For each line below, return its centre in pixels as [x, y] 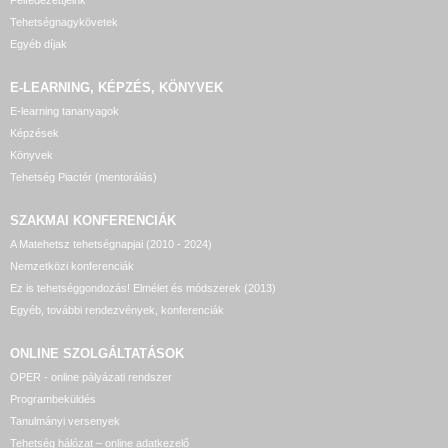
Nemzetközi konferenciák [72, 266]
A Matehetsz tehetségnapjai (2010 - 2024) [111, 244]
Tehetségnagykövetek [64, 22]
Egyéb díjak [38, 44]
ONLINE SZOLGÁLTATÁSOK [97, 353]
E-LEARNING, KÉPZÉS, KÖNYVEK [116, 87]
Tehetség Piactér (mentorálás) [83, 177]
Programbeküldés [53, 399]
